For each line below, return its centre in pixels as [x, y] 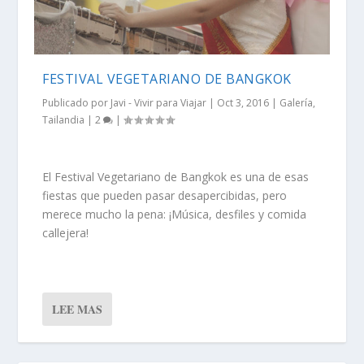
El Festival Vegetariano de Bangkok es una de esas [176, 176]
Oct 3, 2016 [243, 103]
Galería [297, 103]
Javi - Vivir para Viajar [159, 103]
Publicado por [77, 103]
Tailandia [64, 120]
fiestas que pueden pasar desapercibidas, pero [165, 195]
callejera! [66, 232]
